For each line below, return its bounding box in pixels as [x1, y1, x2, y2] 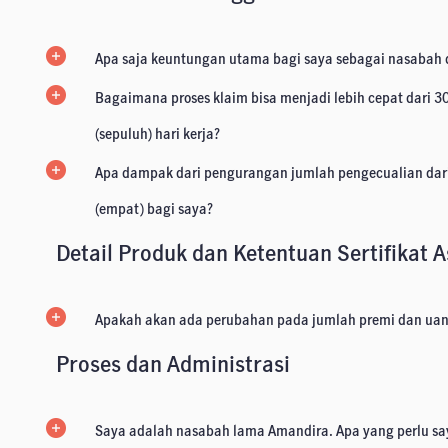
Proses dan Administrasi [56, 349, 291, 378]
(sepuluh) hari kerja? [95, 124, 221, 143]
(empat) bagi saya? [95, 199, 214, 218]
